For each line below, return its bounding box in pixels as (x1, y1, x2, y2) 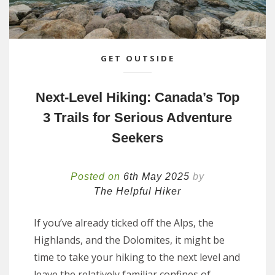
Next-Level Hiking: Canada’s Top (36, 89, 239, 105)
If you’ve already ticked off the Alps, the (34, 215, 214, 230)
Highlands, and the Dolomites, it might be (34, 233, 225, 247)
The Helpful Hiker (94, 185, 181, 196)
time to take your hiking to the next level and (34, 250, 240, 264)
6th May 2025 (123, 171, 190, 182)
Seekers (112, 130, 163, 145)
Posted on (71, 171, 123, 182)
